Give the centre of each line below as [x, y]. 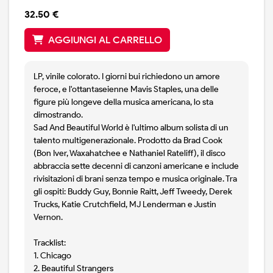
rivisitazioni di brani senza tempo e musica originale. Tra [135, 179]
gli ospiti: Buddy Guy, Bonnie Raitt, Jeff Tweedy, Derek [133, 192]
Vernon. [48, 218]
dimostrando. [58, 115]
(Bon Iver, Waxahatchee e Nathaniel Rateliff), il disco [129, 154]
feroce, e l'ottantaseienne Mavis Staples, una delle [126, 90]
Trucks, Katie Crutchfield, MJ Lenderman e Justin [125, 205]
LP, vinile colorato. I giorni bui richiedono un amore [127, 77]
